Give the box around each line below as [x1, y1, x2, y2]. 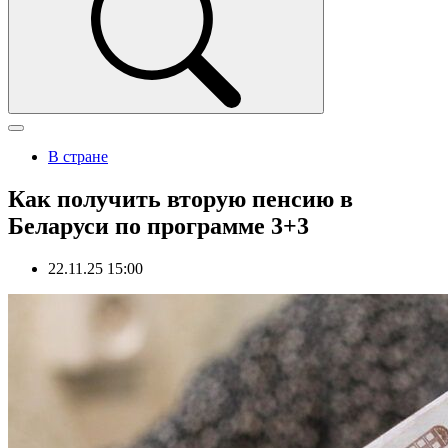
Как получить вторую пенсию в [8, 185, 353, 212]
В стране [48, 148, 108, 165]
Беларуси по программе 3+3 [8, 212, 309, 239]
